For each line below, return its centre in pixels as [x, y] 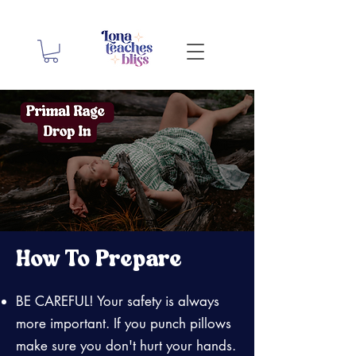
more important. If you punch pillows [124, 323]
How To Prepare [99, 260]
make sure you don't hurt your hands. [126, 345]
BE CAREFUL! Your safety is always [118, 301]
